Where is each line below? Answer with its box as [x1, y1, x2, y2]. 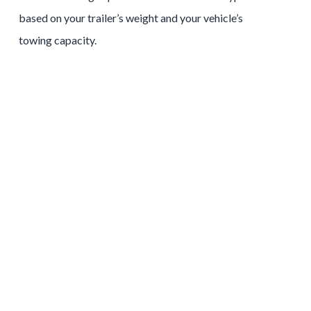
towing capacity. [18, 33, 96, 47]
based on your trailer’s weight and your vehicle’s [18, 10, 243, 24]
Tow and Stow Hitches [66, 193, 216, 213]
